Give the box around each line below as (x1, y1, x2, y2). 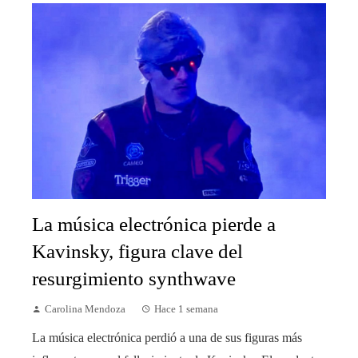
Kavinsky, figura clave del (32, 241, 243, 263)
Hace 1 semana (154, 304, 218, 316)
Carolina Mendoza (45, 304, 125, 316)
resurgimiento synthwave (32, 268, 236, 290)
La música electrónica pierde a (32, 213, 276, 236)
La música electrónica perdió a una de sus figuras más (32, 331, 302, 345)
